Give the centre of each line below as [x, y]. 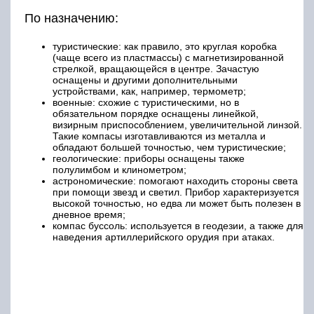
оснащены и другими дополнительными [145, 80]
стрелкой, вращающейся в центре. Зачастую [156, 69]
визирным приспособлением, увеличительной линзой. [177, 125]
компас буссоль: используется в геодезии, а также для [178, 226]
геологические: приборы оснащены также [149, 159]
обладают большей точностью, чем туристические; [169, 148]
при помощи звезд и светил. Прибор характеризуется [176, 192]
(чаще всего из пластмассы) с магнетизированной [168, 58]
